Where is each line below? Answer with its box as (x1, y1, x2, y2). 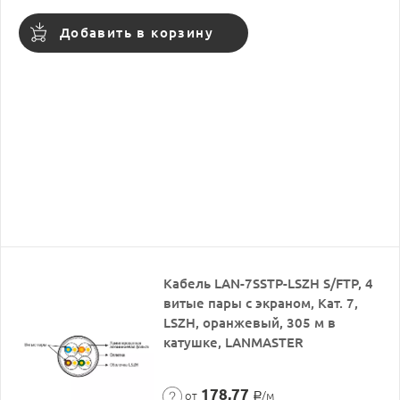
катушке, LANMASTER (163, 334, 304, 350)
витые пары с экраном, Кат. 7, (163, 295, 359, 311)
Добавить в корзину (59, 24, 214, 40)
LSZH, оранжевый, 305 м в (163, 314, 337, 330)
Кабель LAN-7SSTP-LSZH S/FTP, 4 (163, 275, 374, 291)
